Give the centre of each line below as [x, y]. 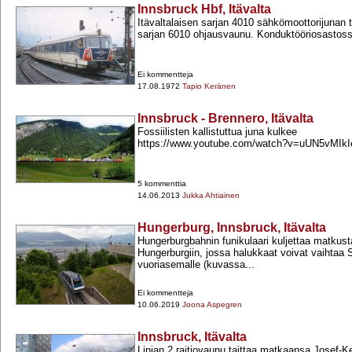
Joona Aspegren [212, 305]
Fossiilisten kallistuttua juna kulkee [217, 132]
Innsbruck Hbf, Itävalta [204, 9]
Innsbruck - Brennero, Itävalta [225, 119]
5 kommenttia [162, 184]
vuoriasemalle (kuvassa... [196, 265]
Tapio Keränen [209, 86]
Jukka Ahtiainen [211, 196]
